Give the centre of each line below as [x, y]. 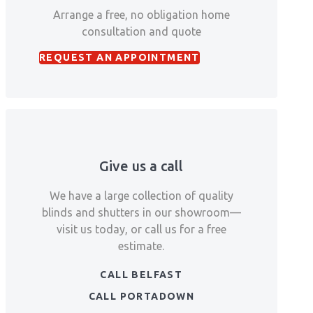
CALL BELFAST [141, 275]
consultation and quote [141, 32]
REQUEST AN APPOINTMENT [119, 58]
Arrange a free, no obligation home [141, 15]
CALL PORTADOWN [141, 297]
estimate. [141, 246]
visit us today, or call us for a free [141, 230]
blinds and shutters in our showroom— [141, 213]
